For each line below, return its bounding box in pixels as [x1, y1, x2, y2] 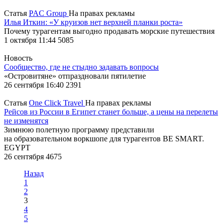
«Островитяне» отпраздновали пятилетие [4, 71, 146, 80]
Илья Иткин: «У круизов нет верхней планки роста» [4, 17, 183, 26]
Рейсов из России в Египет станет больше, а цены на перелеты [4, 107, 218, 116]
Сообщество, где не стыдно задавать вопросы [4, 62, 159, 71]
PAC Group [29, 8, 69, 17]
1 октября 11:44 [4, 35, 58, 44]
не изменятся [4, 116, 48, 125]
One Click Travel [29, 98, 85, 107]
